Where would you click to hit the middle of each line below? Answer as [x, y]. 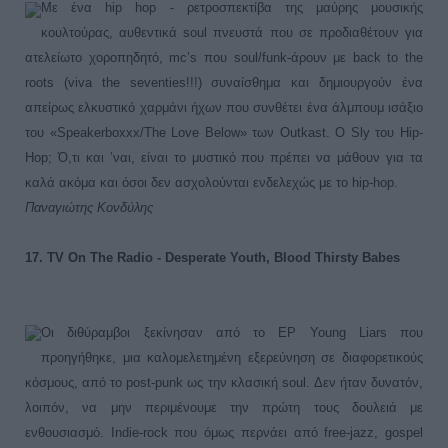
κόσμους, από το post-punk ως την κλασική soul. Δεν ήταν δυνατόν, [224, 382]
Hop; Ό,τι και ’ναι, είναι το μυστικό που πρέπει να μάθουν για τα [224, 157]
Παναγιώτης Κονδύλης [89, 207]
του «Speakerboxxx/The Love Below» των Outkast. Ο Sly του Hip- [224, 132]
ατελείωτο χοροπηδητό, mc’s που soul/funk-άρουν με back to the [224, 57]
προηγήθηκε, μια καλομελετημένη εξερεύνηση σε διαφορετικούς [232, 357]
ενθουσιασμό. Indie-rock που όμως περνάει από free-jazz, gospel [224, 432]
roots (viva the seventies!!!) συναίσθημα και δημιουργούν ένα [224, 82]
